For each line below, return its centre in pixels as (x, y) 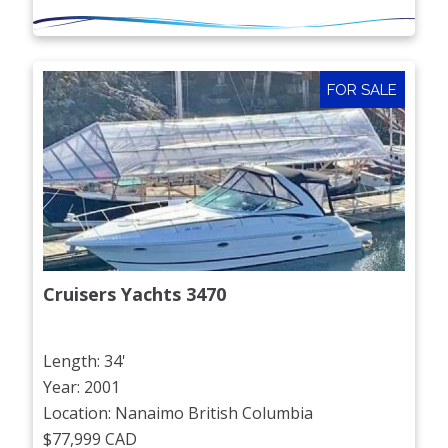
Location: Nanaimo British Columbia (178, 412)
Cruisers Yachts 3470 (135, 294)
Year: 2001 (82, 386)
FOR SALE (362, 89)
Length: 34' (85, 360)
